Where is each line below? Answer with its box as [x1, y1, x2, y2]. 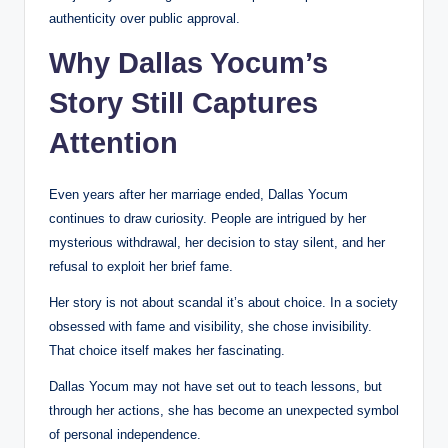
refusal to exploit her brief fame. [49, 259, 233, 275]
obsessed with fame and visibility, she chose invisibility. [49, 319, 372, 335]
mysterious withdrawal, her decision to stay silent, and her [49, 235, 385, 251]
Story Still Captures [49, 87, 318, 120]
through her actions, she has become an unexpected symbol [49, 403, 399, 419]
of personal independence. [49, 427, 201, 443]
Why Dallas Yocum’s [49, 47, 328, 80]
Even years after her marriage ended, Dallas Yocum [49, 187, 348, 203]
